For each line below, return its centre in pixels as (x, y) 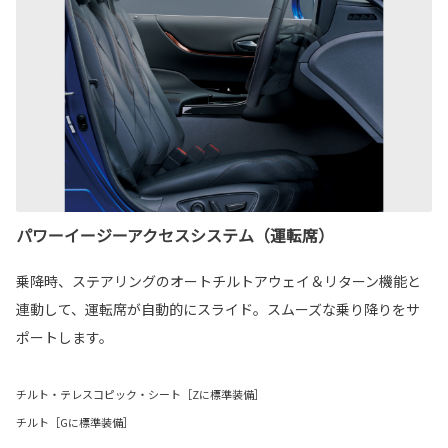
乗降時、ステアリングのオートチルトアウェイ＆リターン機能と (218, 280)
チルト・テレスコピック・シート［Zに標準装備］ (140, 393)
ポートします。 (64, 336)
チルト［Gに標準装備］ (75, 421)
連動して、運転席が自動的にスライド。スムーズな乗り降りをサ (218, 308)
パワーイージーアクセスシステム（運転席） (175, 234)
